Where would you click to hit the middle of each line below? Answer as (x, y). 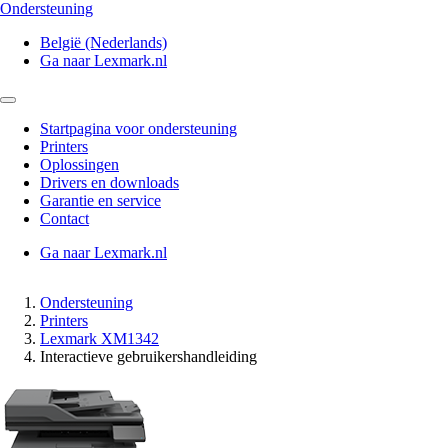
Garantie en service (100, 200)
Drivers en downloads (109, 182)
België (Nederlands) (103, 42)
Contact (64, 218)
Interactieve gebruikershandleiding (148, 356)
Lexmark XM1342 (99, 338)
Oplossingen (79, 164)
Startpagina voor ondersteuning (138, 128)
